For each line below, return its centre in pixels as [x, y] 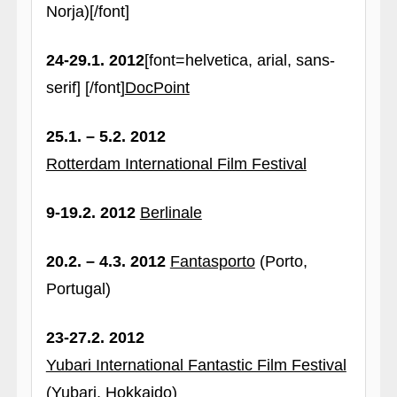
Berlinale [171, 213]
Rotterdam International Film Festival [176, 164]
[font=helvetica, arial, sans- [239, 60]
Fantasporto [212, 261]
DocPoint [157, 88]
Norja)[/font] [87, 12]
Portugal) [78, 289]
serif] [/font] [85, 88]
